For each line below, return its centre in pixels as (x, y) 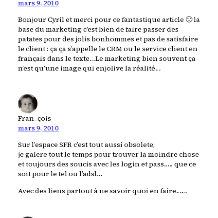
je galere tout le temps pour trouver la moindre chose (108, 154)
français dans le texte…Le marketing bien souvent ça (107, 59)
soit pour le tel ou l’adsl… (60, 174)
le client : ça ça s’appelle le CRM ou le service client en (108, 49)
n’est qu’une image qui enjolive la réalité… (89, 68)
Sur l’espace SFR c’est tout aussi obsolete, (86, 145)
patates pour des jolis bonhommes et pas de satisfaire (108, 39)
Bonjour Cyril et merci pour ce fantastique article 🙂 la (109, 20)
